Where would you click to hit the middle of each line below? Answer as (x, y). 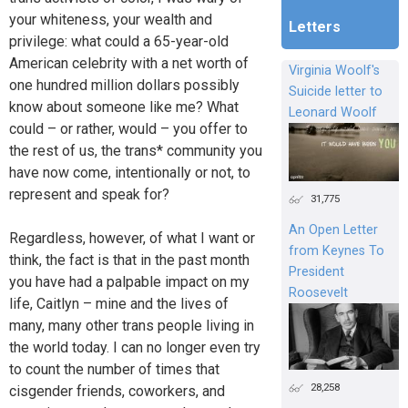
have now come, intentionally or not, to (130, 173)
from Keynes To (336, 251)
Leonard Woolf (332, 113)
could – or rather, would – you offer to (128, 129)
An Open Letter (333, 230)
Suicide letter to (335, 92)
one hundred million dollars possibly (124, 86)
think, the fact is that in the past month (129, 260)
